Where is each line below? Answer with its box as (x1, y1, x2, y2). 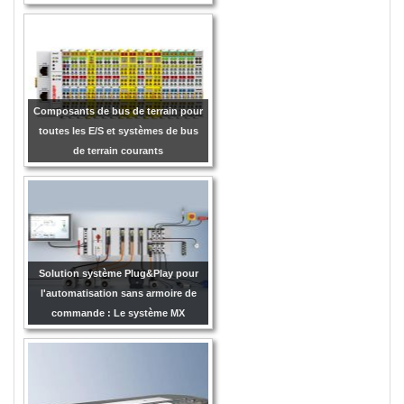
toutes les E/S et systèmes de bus (38, 124, 198, 136)
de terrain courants (73, 144, 164, 156)
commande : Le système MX (51, 307, 186, 318)
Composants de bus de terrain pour (33, 105, 204, 116)
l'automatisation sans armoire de (40, 287, 197, 298)
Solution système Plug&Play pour (38, 267, 198, 279)
